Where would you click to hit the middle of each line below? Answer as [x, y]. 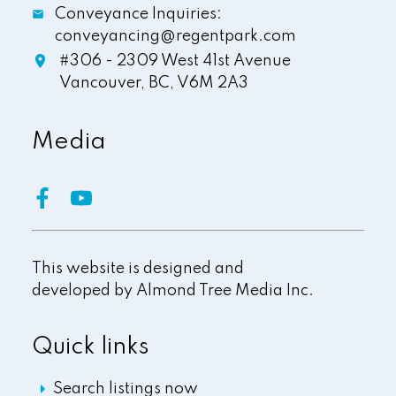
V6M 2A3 [213, 84]
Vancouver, [103, 84]
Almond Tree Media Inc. [225, 291]
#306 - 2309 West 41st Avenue [175, 61]
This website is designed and [137, 269]
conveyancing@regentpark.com [176, 36]
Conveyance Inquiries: [139, 14]
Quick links [90, 347]
